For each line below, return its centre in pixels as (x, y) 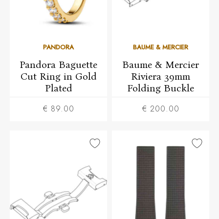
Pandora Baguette (58, 65)
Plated (58, 88)
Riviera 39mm (161, 76)
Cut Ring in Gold (58, 76)
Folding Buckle (161, 88)
